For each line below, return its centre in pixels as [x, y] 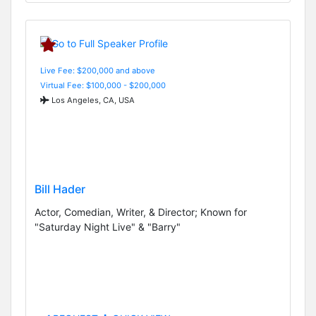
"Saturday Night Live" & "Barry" [108, 227]
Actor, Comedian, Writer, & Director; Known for [141, 212]
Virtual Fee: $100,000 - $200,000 [103, 85]
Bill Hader [60, 189]
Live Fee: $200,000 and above [98, 70]
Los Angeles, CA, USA [92, 100]
